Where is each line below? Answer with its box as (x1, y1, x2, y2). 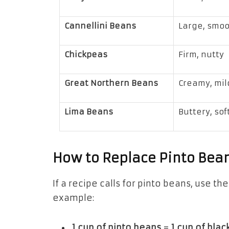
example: (53, 193, 94, 204)
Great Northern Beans (64, 78, 158, 88)
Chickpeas (64, 49, 107, 59)
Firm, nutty (178, 49, 224, 59)
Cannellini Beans (64, 20, 136, 31)
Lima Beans (64, 106, 113, 117)
